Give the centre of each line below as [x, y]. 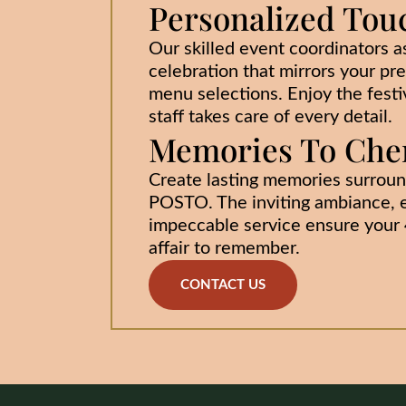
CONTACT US [223, 285]
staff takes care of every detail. [271, 117]
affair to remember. [224, 248]
